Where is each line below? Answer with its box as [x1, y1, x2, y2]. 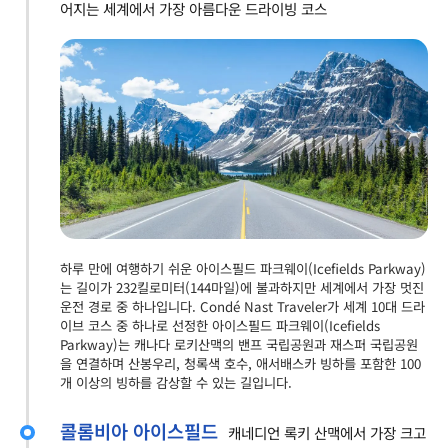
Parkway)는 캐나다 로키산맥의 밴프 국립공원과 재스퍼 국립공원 [60, 335, 418, 355]
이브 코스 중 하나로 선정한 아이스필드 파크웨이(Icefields [60, 316, 380, 336]
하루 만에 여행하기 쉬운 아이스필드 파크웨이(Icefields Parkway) [60, 259, 426, 279]
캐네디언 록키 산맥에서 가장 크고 [228, 422, 426, 444]
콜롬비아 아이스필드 [60, 417, 218, 445]
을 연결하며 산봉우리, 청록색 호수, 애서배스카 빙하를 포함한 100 [60, 354, 421, 374]
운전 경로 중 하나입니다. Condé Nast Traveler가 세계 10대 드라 [60, 297, 425, 317]
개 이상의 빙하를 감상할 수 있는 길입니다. [60, 373, 292, 393]
